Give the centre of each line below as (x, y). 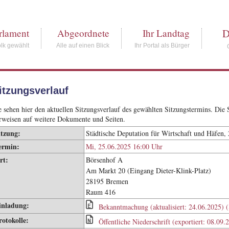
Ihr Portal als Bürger (162, 45)
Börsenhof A (104, 160)
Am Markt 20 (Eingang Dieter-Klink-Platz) (148, 170)
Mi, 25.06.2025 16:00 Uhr (124, 146)
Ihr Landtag (166, 33)
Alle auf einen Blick (83, 45)
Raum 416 (100, 192)
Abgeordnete (84, 33)
